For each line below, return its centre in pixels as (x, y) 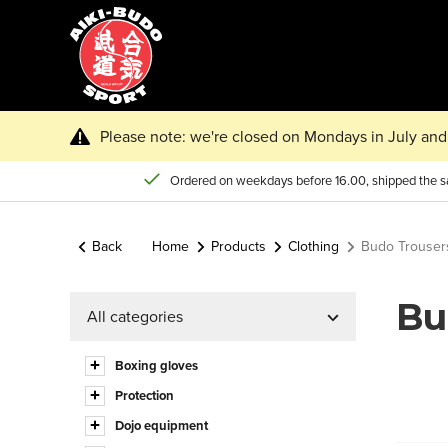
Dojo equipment (161, 425)
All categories (135, 316)
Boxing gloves (156, 365)
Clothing (313, 246)
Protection (144, 395)
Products (238, 246)
